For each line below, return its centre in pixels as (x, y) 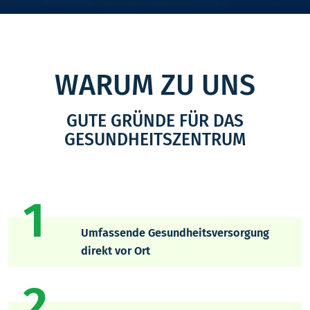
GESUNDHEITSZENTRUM (155, 140)
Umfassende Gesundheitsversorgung (175, 232)
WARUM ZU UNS (155, 85)
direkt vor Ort (115, 250)
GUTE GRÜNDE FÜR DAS (155, 121)
